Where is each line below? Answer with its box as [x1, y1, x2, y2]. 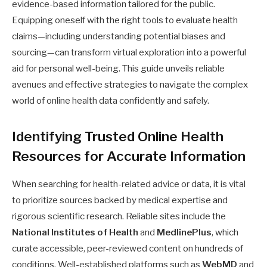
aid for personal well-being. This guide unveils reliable [12, 63, 225, 74]
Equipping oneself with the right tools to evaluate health [12, 14, 238, 26]
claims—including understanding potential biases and [12, 30, 225, 42]
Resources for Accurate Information [12, 148, 246, 165]
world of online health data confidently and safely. [12, 95, 209, 106]
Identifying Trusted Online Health [12, 128, 223, 145]
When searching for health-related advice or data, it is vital [12, 178, 246, 190]
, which [212, 226, 238, 238]
